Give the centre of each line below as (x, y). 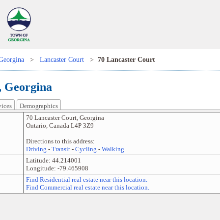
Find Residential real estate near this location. (86, 180)
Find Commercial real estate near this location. (87, 188)
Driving (36, 149)
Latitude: (39, 161)
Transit (61, 149)
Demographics (39, 106)
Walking (113, 149)
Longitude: (41, 168)
